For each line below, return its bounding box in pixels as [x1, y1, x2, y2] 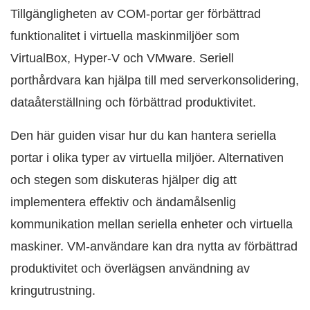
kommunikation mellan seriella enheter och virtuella [10, 217, 293, 231]
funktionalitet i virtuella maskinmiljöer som [10, 29, 239, 43]
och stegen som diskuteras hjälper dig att [10, 173, 237, 187]
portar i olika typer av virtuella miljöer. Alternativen [10, 151, 284, 165]
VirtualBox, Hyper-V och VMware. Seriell [10, 51, 234, 65]
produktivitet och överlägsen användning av [10, 262, 250, 275]
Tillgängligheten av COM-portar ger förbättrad [10, 7, 261, 21]
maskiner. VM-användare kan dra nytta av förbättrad [10, 239, 298, 253]
